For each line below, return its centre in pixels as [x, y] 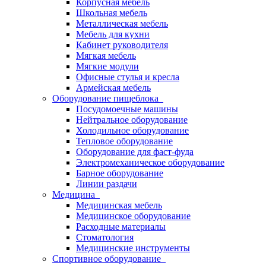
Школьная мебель [112, 13]
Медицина [76, 194]
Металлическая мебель [122, 23]
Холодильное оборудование [132, 130]
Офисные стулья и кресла [128, 77]
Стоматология [105, 237]
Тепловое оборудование [124, 141]
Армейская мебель [113, 88]
